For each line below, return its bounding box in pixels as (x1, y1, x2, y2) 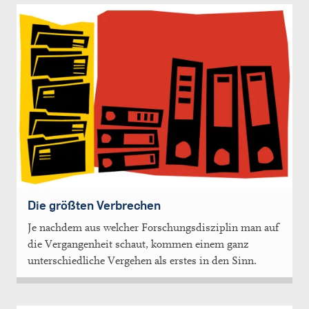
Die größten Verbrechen (28, 197, 161, 214)
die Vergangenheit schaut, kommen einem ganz (28, 238, 249, 251)
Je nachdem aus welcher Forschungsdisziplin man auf (28, 221, 279, 235)
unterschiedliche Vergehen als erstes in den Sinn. (28, 255, 257, 268)
